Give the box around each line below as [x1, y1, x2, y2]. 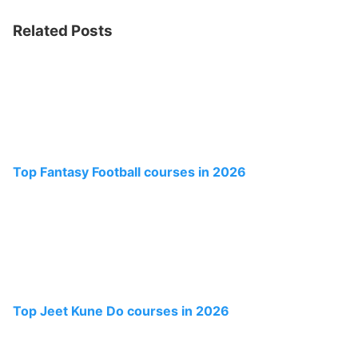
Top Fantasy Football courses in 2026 [13, 164, 246, 180]
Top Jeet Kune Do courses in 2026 [13, 303, 229, 319]
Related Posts [13, 22, 113, 40]
